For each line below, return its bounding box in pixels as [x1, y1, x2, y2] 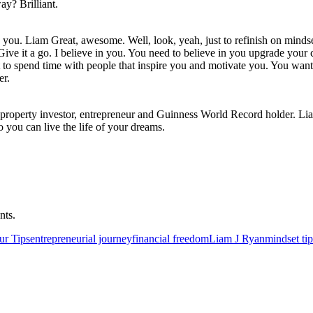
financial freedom [132, 232, 209, 245]
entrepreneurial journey [30, 232, 132, 245]
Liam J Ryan [209, 232, 265, 245]
